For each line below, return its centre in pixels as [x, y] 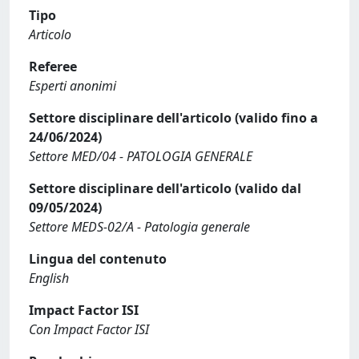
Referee [53, 67]
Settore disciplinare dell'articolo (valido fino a [173, 118]
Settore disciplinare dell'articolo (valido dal [165, 188]
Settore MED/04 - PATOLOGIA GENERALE [141, 156]
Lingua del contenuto [98, 259]
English [49, 278]
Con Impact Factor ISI [89, 329]
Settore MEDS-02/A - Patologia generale [139, 227]
